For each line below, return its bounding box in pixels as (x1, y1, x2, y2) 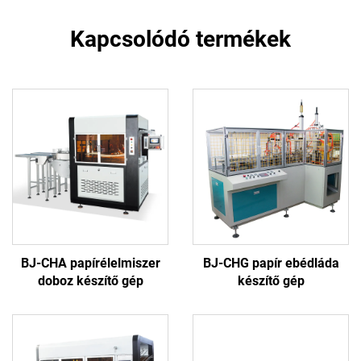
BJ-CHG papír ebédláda (202, 255, 339, 271)
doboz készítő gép (37, 272, 143, 288)
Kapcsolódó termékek (70, 25, 291, 52)
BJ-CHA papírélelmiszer (20, 255, 160, 271)
